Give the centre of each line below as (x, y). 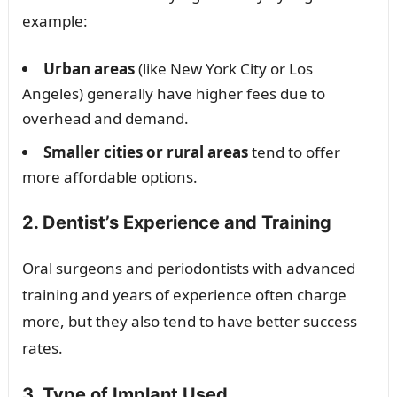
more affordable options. (109, 176)
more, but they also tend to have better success (189, 321)
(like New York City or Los (223, 68)
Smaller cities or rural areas (145, 152)
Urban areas (89, 68)
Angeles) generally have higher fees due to (173, 93)
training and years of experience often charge (184, 294)
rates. (42, 347)
